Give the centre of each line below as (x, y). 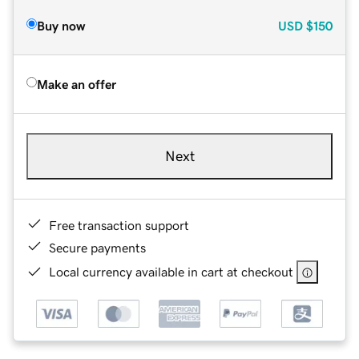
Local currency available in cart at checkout (171, 271)
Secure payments (97, 247)
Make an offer (77, 84)
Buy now (61, 25)
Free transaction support (119, 225)
